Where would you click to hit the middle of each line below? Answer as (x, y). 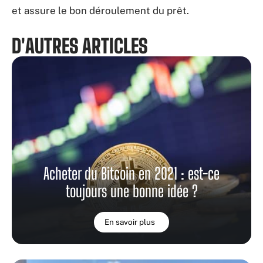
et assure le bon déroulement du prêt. (100, 11)
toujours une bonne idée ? (131, 191)
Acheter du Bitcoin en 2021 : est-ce (131, 174)
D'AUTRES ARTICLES (80, 46)
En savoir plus (129, 222)
